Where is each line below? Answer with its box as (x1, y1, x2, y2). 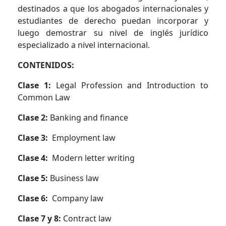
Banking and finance (50, 111, 130, 123)
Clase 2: (18, 111, 50, 123)
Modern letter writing (52, 152, 139, 163)
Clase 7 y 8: (18, 212, 63, 224)
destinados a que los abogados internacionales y (18, 3, 208, 14)
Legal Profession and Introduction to (55, 79, 209, 91)
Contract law (63, 212, 111, 224)
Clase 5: (18, 172, 50, 184)
